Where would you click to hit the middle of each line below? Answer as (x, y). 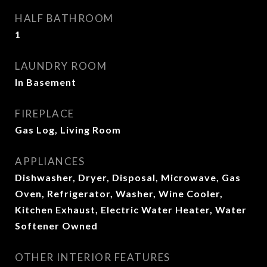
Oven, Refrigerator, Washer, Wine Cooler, (119, 193)
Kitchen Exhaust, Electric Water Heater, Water (131, 209)
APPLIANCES (50, 161)
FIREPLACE (45, 114)
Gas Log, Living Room (68, 130)
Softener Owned (56, 226)
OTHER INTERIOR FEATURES (93, 257)
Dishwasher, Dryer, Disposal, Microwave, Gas (128, 177)
